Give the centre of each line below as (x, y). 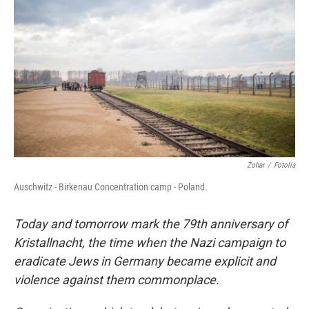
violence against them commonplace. (117, 280)
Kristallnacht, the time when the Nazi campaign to (150, 242)
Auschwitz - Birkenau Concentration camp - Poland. (111, 187)
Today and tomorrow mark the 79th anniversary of (151, 224)
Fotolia (285, 165)
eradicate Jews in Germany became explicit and (145, 261)
